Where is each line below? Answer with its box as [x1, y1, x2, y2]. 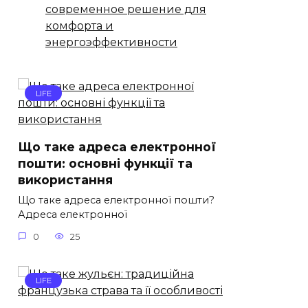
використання [18, 172, 113, 187]
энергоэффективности [45, 35, 177, 49]
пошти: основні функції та [18, 155, 192, 170]
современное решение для [45, 2, 206, 16]
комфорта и [45, 19, 113, 32]
